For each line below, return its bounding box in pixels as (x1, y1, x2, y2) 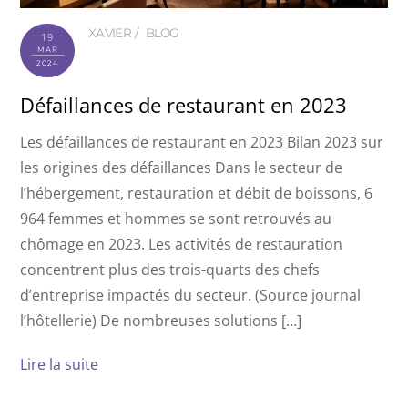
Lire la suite (20, 353, 99, 374)
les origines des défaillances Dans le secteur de (20, 158, 343, 178)
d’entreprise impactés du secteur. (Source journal (20, 285, 362, 306)
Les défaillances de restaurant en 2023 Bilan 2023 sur (20, 132, 384, 153)
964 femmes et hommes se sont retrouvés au (20, 209, 332, 229)
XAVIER (88, 25, 131, 40)
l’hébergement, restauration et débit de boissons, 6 (20, 183, 373, 204)
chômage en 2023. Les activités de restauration (20, 234, 343, 255)
